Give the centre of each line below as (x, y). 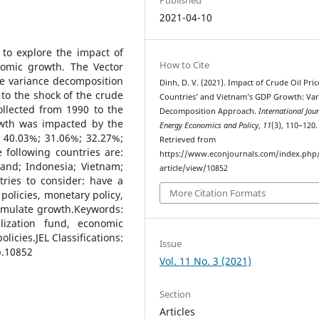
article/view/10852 (194, 168)
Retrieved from (188, 139)
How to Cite (185, 64)
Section (176, 294)
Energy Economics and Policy (209, 125)
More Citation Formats (218, 193)
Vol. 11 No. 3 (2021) (206, 261)
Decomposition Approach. (209, 111)
